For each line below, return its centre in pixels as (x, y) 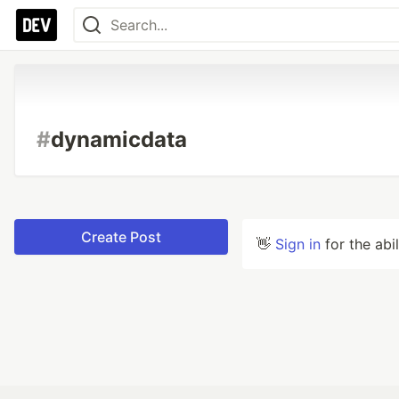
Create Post (121, 237)
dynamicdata (119, 139)
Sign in (298, 244)
